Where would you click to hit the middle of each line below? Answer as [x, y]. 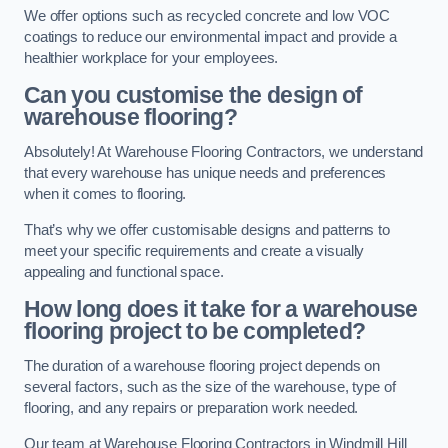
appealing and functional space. [124, 271]
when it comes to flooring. [105, 194]
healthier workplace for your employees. [151, 58]
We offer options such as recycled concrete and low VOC [207, 16]
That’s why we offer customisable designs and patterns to [207, 229]
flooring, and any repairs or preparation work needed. [191, 408]
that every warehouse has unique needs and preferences [205, 173]
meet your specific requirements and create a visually [194, 250]
